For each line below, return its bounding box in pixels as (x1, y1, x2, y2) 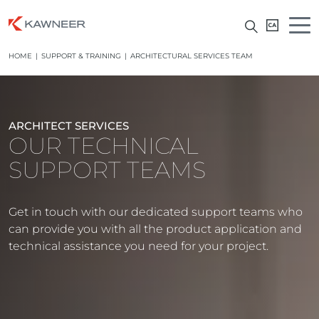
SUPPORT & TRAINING (41, 51, 121, 61)
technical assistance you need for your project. (9, 239, 268, 253)
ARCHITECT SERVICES (9, 119, 129, 132)
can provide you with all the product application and (9, 222, 302, 236)
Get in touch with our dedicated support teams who (9, 205, 303, 219)
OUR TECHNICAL (9, 132, 199, 159)
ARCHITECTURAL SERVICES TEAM (130, 51, 253, 61)
